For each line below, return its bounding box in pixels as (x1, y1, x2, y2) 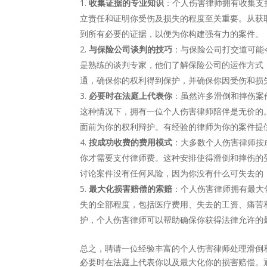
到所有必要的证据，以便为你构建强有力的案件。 (80, 28, 264, 40)
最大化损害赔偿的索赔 (89, 183, 173, 195)
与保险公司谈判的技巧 (89, 44, 173, 55)
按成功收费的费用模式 (89, 136, 173, 148)
